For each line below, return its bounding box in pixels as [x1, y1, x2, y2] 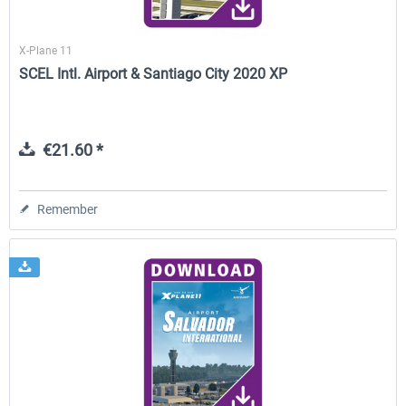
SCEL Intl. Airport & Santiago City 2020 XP [19, 65, 288, 83]
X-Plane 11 [19, 44, 73, 58]
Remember [37, 202, 99, 217]
